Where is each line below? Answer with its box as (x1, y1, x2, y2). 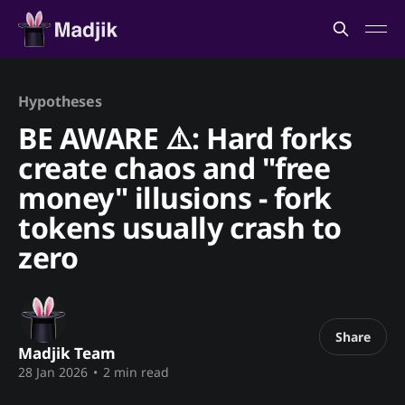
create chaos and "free (18, 148, 331, 187)
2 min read (99, 363, 169, 381)
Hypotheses (18, 91, 103, 111)
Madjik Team (18, 343, 116, 363)
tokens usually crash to (18, 208, 342, 247)
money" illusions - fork (18, 178, 332, 217)
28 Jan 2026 (18, 363, 88, 381)
